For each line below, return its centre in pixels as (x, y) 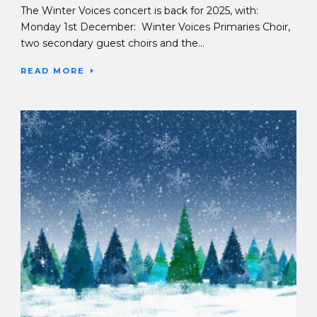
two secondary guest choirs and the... (113, 43)
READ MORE (53, 70)
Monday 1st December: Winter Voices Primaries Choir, (155, 27)
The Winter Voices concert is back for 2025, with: (139, 10)
